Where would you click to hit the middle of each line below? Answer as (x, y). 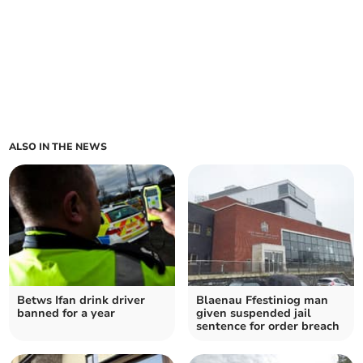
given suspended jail (254, 314)
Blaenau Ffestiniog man (262, 301)
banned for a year (66, 314)
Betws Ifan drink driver (81, 301)
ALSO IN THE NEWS (58, 147)
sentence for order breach (268, 327)
